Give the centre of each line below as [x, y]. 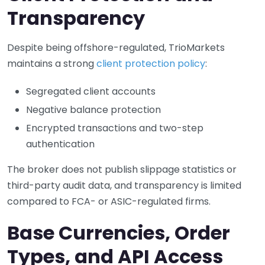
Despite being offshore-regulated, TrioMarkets [116, 47]
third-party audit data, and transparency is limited [124, 185]
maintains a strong [52, 63]
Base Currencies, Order [119, 232]
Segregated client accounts [91, 91]
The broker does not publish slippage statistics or [122, 169]
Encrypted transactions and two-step [115, 128]
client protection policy [151, 63]
